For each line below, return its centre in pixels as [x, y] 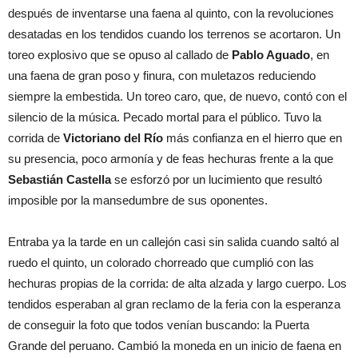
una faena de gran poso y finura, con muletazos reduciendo [162, 76]
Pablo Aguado [269, 55]
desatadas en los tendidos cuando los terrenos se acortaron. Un [174, 34]
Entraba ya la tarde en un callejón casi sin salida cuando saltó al [173, 242]
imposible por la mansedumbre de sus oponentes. [138, 201]
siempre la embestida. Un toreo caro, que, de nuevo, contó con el [177, 97]
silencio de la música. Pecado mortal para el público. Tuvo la [165, 117]
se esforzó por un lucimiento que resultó [217, 180]
